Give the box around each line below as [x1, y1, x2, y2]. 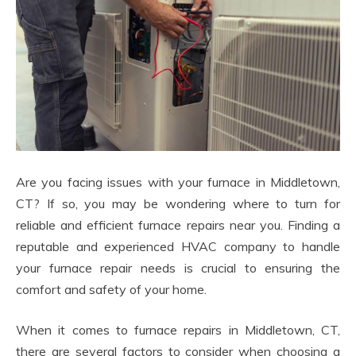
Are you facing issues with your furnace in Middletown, [16, 174, 340, 191]
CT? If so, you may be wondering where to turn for [16, 195, 340, 212]
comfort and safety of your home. [16, 281, 207, 298]
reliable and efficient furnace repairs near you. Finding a [16, 217, 340, 234]
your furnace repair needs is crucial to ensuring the [16, 260, 340, 277]
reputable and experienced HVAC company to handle [16, 238, 340, 255]
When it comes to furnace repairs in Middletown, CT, [16, 322, 340, 339]
